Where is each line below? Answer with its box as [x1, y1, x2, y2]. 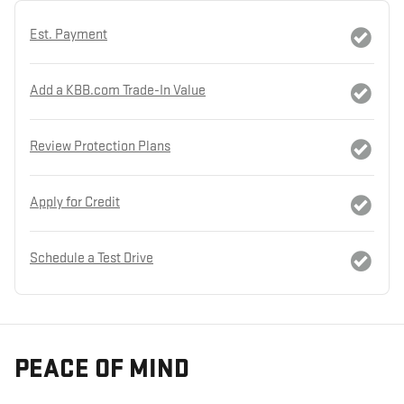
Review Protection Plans [30, 138, 170, 155]
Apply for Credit [30, 194, 120, 211]
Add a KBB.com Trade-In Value [30, 82, 206, 99]
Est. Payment [30, 26, 107, 43]
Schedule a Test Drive [30, 250, 153, 267]
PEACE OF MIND [14, 353, 189, 385]
